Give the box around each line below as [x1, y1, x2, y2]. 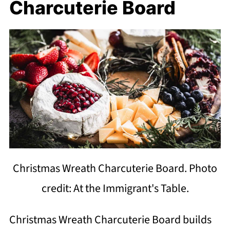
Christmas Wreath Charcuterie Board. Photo [13, 160, 217, 177]
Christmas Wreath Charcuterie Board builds [9, 211, 212, 228]
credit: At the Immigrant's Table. [41, 180, 189, 197]
